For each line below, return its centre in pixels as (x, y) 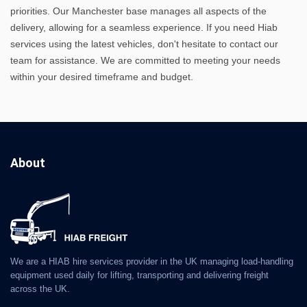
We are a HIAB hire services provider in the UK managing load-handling (152, 261)
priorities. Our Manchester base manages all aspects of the (138, 11)
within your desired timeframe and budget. (102, 76)
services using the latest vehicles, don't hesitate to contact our (144, 44)
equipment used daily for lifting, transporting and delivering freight (139, 275)
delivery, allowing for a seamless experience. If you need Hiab (144, 27)
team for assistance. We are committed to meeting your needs (145, 60)
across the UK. (40, 288)
